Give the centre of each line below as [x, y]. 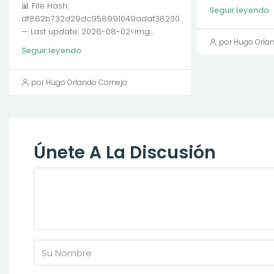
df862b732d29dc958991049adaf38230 [101, 19]
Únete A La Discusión [125, 153]
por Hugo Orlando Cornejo [79, 82]
